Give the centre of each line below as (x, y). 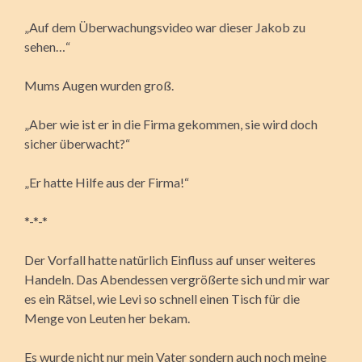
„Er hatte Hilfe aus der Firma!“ (107, 182)
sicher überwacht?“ (77, 143)
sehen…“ (47, 46)
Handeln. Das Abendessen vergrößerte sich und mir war (177, 279)
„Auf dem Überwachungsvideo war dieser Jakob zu (165, 27)
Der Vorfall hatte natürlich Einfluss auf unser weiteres (170, 259)
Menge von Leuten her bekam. (107, 318)
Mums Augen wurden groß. (99, 85)
